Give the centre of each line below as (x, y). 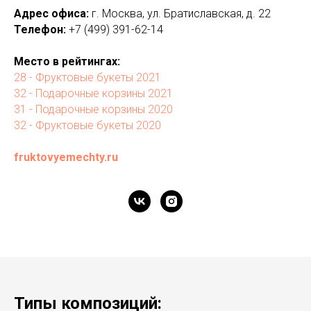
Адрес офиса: (51, 13)
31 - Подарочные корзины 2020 (93, 109)
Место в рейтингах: (67, 61)
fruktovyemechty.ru (66, 157)
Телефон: (40, 29)
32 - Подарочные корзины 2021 (93, 93)
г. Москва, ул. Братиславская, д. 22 (180, 13)
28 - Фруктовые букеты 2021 (87, 77)
